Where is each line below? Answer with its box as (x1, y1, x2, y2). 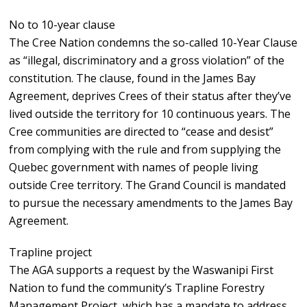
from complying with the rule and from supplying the (9, 142, 282, 158)
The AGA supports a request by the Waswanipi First (9, 262, 274, 278)
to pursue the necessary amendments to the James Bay (9, 195, 293, 211)
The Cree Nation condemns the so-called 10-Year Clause (9, 35, 298, 51)
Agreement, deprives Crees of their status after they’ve (9, 88, 292, 104)
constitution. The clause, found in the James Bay (9, 71, 256, 86)
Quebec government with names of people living (9, 160, 259, 175)
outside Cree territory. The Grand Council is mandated (9, 177, 286, 193)
